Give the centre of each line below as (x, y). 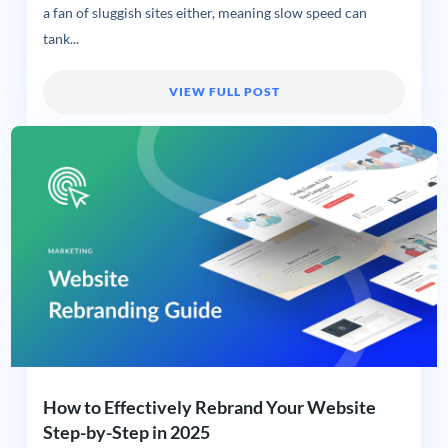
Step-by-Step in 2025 (126, 431)
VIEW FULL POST (224, 91)
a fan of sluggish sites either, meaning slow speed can (204, 12)
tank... (60, 38)
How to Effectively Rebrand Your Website (209, 406)
